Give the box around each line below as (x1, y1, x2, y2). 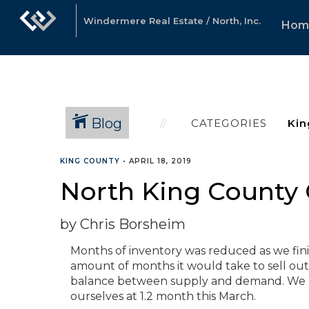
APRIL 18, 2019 (129, 157, 192, 166)
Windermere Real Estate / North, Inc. (83, 15, 261, 26)
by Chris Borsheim (60, 216, 186, 232)
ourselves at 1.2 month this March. (70, 290, 256, 303)
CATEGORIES (190, 116, 268, 130)
